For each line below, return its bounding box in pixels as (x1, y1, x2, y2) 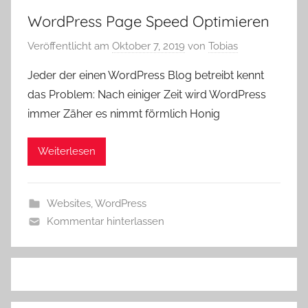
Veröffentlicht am (27, 39, 112, 52)
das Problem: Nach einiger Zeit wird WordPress (27, 87, 266, 101)
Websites (46, 197, 91, 210)
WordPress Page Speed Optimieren (27, 12, 269, 32)
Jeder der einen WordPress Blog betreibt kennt (27, 68, 264, 82)
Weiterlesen (38, 145, 96, 158)
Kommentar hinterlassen (46, 214, 164, 228)
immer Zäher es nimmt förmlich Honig (27, 107, 220, 120)
